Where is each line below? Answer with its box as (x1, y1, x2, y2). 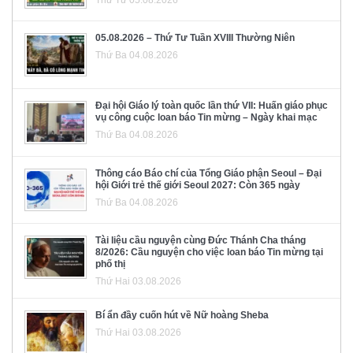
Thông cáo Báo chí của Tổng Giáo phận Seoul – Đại (95, 167, 321, 179)
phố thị (95, 258, 125, 270)
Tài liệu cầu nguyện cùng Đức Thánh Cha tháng (95, 235, 306, 247)
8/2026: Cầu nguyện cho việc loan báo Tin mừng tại (95, 247, 323, 258)
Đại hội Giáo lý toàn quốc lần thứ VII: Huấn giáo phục (95, 100, 328, 112)
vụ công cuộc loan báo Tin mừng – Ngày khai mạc (95, 112, 318, 124)
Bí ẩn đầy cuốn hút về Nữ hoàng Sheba (95, 310, 269, 321)
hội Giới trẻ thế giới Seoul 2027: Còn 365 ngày (95, 179, 300, 191)
